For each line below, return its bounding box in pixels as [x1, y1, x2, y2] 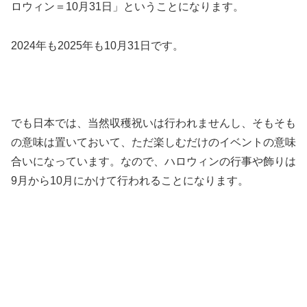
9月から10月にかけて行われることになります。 [11, 175, 249, 187]
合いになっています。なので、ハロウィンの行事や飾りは [11, 156, 296, 168]
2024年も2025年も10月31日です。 [11, 39, 184, 51]
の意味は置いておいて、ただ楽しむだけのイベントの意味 [11, 136, 296, 149]
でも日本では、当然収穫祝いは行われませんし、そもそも [11, 117, 296, 130]
